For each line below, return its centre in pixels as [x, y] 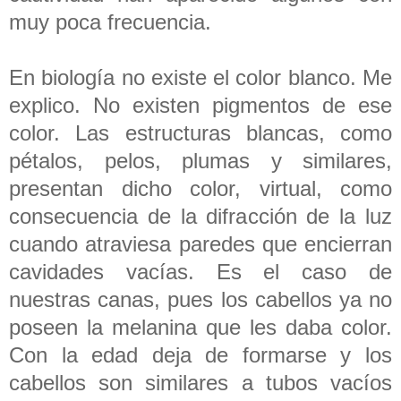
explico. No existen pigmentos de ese [200, 105]
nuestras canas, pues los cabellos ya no [200, 299]
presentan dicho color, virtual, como [200, 188]
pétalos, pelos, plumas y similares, [200, 160]
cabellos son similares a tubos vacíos [200, 382]
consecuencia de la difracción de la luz [200, 216]
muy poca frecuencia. [113, 21]
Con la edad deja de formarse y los [200, 354]
